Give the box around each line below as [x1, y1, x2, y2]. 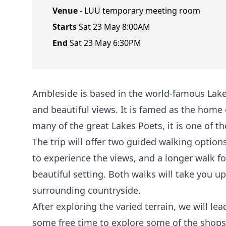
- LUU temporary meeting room [80, 5, 200, 16]
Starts [52, 21, 77, 32]
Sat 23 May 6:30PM [70, 37, 141, 48]
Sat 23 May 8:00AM [79, 21, 150, 32]
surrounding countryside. [32, 184, 141, 196]
